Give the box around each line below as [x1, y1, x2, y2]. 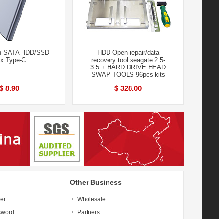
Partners [77, 209, 100, 216]
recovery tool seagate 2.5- [91, 56, 165, 64]
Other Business [70, 178, 122, 186]
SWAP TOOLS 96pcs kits [91, 71, 165, 78]
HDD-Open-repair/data [97, 49, 159, 56]
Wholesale [77, 196, 106, 203]
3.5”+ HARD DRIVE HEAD [90, 64, 166, 71]
